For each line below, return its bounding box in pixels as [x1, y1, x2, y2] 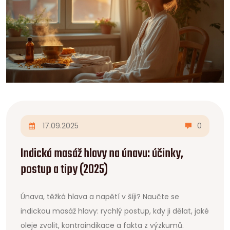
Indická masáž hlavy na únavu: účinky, [21, 144, 183, 163]
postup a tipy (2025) [21, 160, 108, 179]
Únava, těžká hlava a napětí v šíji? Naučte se [21, 191, 179, 202]
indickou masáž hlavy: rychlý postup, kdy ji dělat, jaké [21, 205, 209, 216]
